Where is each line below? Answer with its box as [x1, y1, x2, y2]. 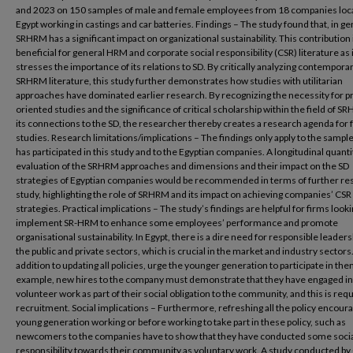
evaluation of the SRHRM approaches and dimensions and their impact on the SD [16, 160, 349, 172]
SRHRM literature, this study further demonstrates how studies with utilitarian [16, 75, 343, 87]
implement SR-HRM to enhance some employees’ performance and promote [16, 217, 338, 229]
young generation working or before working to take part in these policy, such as [16, 316, 346, 328]
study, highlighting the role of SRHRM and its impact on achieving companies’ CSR [16, 188, 351, 200]
